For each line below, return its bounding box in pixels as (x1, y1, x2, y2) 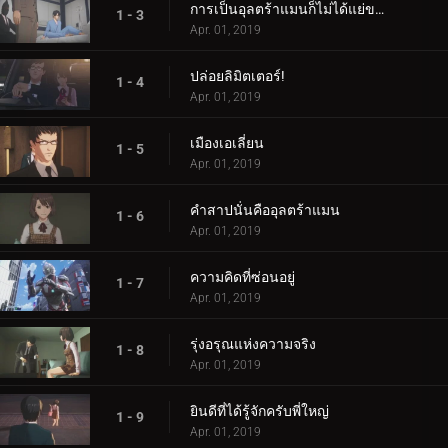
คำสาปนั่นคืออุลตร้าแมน (190, 202, 340, 219)
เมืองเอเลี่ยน (190, 135, 264, 152)
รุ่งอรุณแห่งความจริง (190, 336, 316, 353)
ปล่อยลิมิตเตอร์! (190, 68, 285, 85)
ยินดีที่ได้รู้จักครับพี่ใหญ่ (190, 403, 329, 420)
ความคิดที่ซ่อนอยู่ (190, 269, 295, 286)
